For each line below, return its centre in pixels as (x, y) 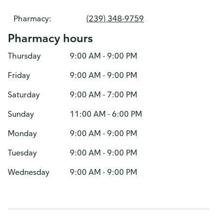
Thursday (24, 56)
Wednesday (29, 172)
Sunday (21, 114)
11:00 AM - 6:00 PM (106, 114)
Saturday (24, 94)
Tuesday (22, 153)
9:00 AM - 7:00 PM (103, 94)
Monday (22, 133)
